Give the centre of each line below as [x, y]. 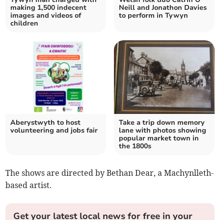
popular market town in [159, 138]
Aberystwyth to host [46, 123]
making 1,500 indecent [49, 8]
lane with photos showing [163, 131]
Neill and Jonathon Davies [163, 8]
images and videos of [46, 16]
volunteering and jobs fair [54, 131]
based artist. [29, 185]
